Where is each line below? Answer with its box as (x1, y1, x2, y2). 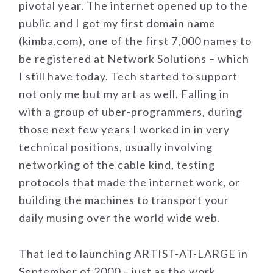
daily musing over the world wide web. (19, 211, 221, 225)
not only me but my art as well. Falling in (19, 87, 230, 101)
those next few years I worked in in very (19, 122, 230, 136)
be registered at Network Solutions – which (19, 52, 250, 66)
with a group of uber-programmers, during (19, 105, 243, 119)
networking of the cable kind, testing (19, 158, 216, 172)
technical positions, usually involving (19, 140, 213, 154)
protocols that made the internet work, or (19, 175, 241, 190)
